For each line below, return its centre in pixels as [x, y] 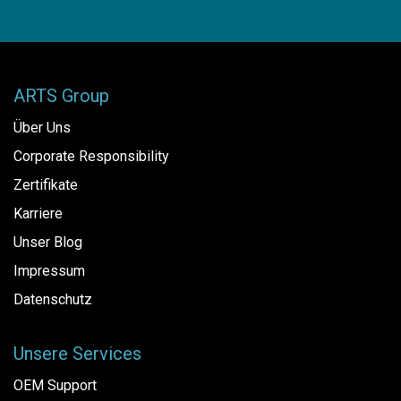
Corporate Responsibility [91, 156]
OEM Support [55, 385]
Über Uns [42, 127]
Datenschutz [53, 299]
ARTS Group [61, 95]
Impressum [49, 270]
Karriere [38, 213]
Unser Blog [48, 242]
